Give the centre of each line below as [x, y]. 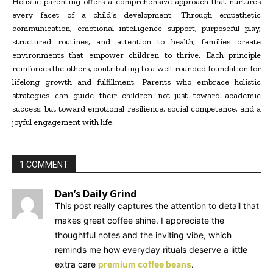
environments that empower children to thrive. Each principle [136, 55]
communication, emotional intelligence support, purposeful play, [136, 28]
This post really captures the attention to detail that [157, 205]
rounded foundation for [218, 68]
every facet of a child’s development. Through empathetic [136, 15]
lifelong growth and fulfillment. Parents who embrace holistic [136, 82]
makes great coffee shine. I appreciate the [140, 220]
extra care [76, 264]
